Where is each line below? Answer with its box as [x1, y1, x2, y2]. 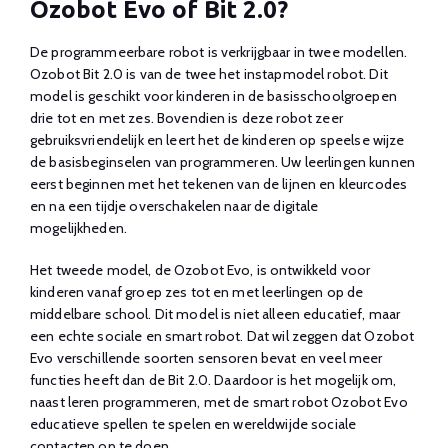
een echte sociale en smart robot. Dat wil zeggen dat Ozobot [30, 327, 415, 345]
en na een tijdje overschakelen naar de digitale [30, 197, 319, 215]
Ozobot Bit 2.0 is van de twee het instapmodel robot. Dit [30, 65, 388, 83]
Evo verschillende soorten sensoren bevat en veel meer [30, 349, 383, 367]
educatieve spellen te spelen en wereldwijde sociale [30, 415, 357, 433]
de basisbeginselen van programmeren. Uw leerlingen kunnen [30, 153, 415, 171]
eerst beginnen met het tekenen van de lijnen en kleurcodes [30, 175, 408, 193]
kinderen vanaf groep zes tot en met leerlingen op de [30, 283, 364, 301]
